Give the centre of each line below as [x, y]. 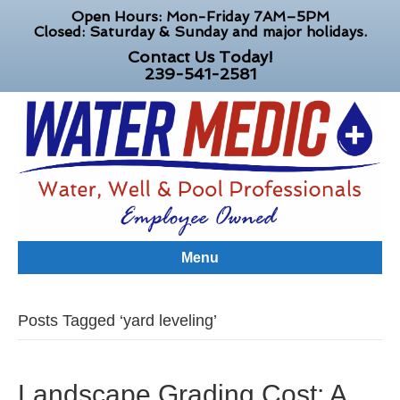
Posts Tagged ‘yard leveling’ [117, 321]
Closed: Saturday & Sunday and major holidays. [200, 32]
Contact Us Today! [200, 57]
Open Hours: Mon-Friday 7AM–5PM [200, 17]
